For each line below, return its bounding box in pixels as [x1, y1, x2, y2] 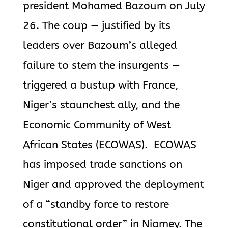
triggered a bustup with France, [22, 79, 178, 92]
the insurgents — [99, 59, 180, 72]
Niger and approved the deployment [22, 178, 204, 191]
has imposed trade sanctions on [22, 158, 182, 171]
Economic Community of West [22, 119, 171, 131]
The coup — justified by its [39, 19, 170, 32]
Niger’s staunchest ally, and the [22, 99, 180, 111]
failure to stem [22, 59, 99, 72]
